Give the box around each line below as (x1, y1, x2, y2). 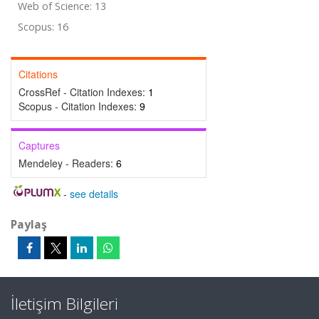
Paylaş (11, 216, 47, 232)
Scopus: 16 (18, 20, 68, 33)
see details (69, 187, 118, 201)
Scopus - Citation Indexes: (19, 99, 140, 113)
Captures (19, 138, 60, 152)
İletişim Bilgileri (11, 293, 118, 315)
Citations (19, 67, 58, 81)
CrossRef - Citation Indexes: (19, 85, 148, 99)
